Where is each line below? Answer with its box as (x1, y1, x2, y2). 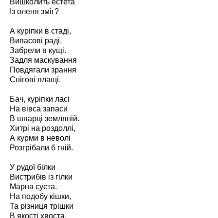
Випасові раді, (10, 36, 62, 45)
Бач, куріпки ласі (10, 95, 70, 103)
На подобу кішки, (10, 192, 71, 200)
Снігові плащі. (10, 75, 61, 84)
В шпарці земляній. (10, 114, 79, 123)
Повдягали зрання (10, 66, 76, 74)
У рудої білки (10, 163, 55, 171)
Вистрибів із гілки (10, 173, 73, 181)
